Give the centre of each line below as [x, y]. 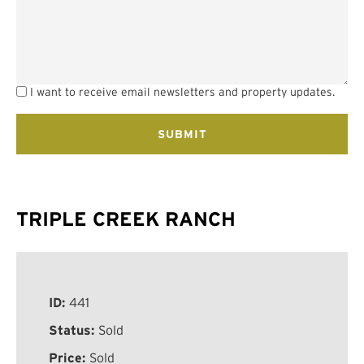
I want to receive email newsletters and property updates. [182, 92]
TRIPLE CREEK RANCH [126, 219]
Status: [74, 330]
